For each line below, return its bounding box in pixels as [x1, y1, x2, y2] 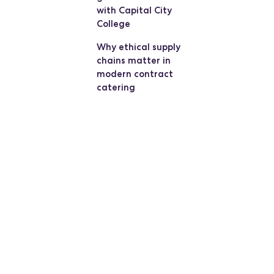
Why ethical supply [96, 41, 180, 53]
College [96, 18, 130, 29]
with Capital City [96, 4, 172, 16]
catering [96, 81, 135, 93]
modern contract [96, 68, 173, 80]
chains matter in [96, 54, 171, 66]
